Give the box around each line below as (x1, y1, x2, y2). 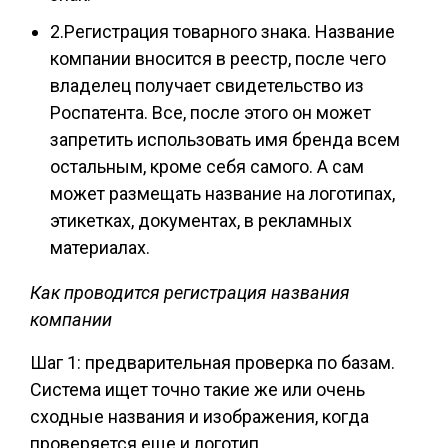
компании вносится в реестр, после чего (50, 48, 386, 69)
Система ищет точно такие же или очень (30, 379, 365, 400)
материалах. (50, 237, 150, 258)
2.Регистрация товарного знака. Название (50, 21, 395, 42)
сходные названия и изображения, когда (30, 406, 369, 427)
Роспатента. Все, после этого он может (50, 102, 371, 123)
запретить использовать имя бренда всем (50, 129, 400, 150)
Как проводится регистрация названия (30, 282, 350, 303)
